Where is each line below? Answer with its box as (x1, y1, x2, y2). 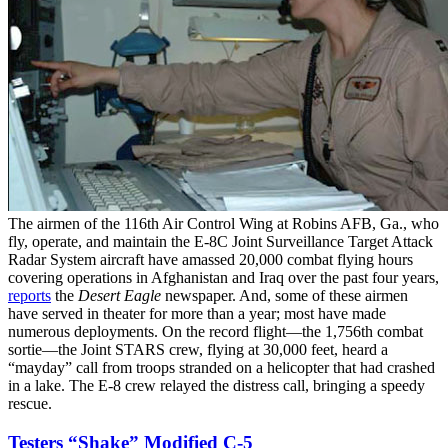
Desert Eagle (78, 287, 161, 305)
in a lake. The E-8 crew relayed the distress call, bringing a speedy (8, 377, 425, 395)
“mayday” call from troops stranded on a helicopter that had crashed (8, 359, 435, 377)
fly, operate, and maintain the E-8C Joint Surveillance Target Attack (8, 233, 433, 251)
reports (8, 287, 51, 305)
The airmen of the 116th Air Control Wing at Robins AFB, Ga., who (8, 215, 439, 233)
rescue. (8, 395, 52, 413)
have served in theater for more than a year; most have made (8, 305, 386, 323)
